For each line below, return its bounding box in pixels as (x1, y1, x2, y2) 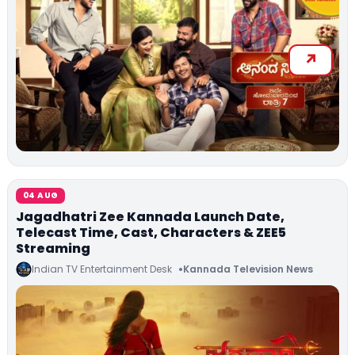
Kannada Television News (183, 262, 313, 276)
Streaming (16, 239, 90, 258)
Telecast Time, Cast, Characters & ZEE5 (16, 223, 286, 242)
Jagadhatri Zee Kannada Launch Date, (16, 207, 284, 226)
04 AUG (23, 189, 59, 201)
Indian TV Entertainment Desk (32, 261, 172, 276)
